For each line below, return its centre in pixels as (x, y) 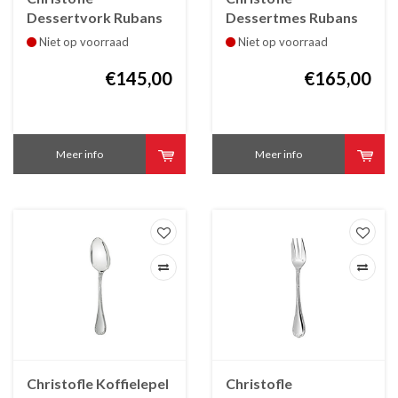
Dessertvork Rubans (95, 17)
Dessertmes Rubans (292, 17)
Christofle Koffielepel (98, 384)
